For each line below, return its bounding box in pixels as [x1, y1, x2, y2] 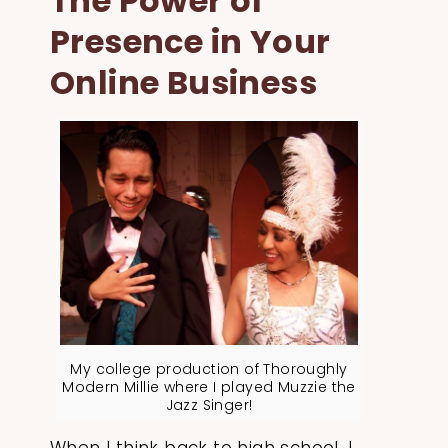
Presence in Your [50, 18, 331, 64]
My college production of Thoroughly [70, 359, 348, 380]
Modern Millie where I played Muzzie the [62, 377, 356, 398]
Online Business [50, 59, 317, 105]
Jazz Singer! [165, 395, 253, 416]
